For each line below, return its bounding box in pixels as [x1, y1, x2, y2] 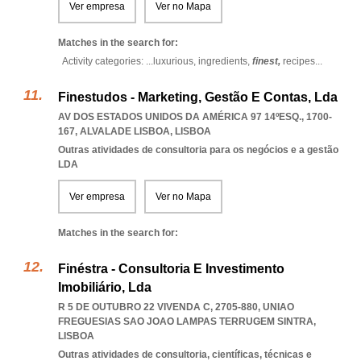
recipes [283, 56, 315, 67]
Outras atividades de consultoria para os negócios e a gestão [58, 144, 338, 156]
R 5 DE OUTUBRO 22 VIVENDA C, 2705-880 [58, 301, 258, 313]
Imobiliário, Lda [58, 280, 151, 294]
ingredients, [198, 56, 252, 67]
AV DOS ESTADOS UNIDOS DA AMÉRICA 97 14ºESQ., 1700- [58, 111, 332, 122]
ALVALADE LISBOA [80, 126, 170, 137]
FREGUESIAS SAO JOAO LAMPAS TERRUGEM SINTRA [58, 316, 313, 327]
